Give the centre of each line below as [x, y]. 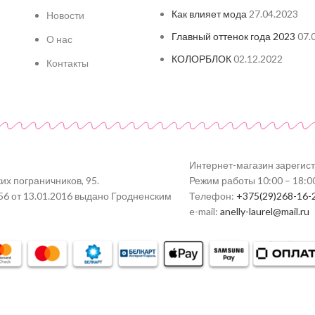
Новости [65, 15]
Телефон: [212, 196]
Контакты [67, 63]
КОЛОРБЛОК [202, 59]
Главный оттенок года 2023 [234, 37]
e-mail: [204, 212]
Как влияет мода [210, 14]
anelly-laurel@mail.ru [264, 212]
